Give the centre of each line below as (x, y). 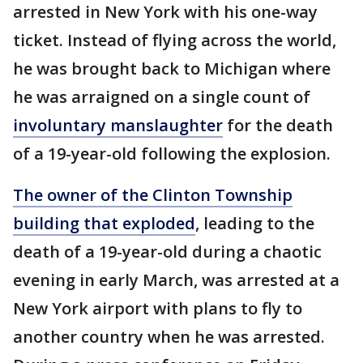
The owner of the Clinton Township (153, 195)
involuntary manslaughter (118, 126)
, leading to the (255, 224)
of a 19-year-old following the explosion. (172, 154)
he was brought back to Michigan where (172, 69)
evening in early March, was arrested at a (176, 280)
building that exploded (104, 224)
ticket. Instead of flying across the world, (175, 41)
